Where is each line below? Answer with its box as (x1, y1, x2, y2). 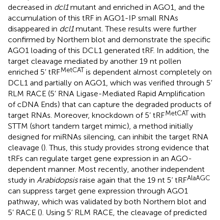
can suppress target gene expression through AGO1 (8, 186, 188, 195)
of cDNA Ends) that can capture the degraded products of (8, 99, 211, 109)
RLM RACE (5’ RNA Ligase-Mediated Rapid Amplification (8, 88, 205, 98)
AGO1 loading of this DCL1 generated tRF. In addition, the (8, 45, 209, 55)
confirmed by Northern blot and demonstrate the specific (8, 34, 211, 44)
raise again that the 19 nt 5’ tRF (78, 175, 187, 185)
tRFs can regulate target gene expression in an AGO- (8, 153, 192, 163)
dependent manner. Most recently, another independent (8, 164, 205, 174)
